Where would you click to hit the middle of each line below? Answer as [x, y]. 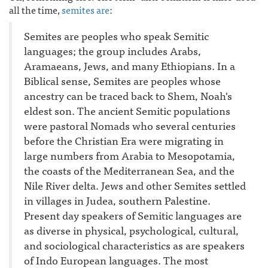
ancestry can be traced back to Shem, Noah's [128, 95]
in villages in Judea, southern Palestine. [117, 200]
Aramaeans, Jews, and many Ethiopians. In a [130, 66]
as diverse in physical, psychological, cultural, [131, 230]
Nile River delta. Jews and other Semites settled [135, 185]
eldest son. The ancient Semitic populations [127, 110]
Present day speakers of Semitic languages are [133, 215]
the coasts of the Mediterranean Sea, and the [129, 170]
